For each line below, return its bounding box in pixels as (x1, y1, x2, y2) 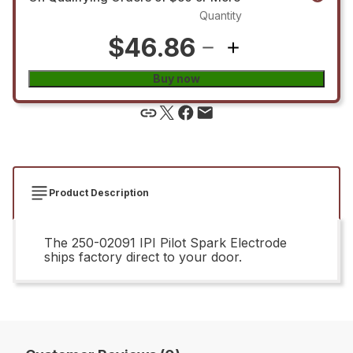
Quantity (199, 8, 242, 22)
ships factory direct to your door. (44, 248, 242, 265)
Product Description (49, 186, 149, 199)
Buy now (153, 71, 200, 85)
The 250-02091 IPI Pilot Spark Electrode (44, 234, 287, 251)
